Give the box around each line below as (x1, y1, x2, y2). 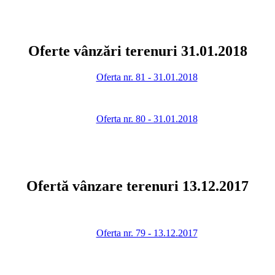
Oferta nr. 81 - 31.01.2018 (96, 71, 198, 82)
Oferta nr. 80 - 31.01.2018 (96, 113, 198, 124)
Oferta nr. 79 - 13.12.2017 (96, 228, 198, 239)
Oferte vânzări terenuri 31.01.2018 (28, 42, 247, 59)
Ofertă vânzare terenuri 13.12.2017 (26, 178, 249, 195)
